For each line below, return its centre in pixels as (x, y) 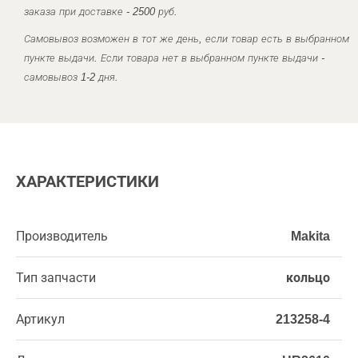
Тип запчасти (56, 278)
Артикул (40, 319)
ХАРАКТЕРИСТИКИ (88, 181)
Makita (310, 236)
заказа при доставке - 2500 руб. (101, 12)
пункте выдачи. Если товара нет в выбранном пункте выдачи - (174, 58)
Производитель (62, 236)
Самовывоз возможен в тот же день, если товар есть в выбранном (187, 39)
